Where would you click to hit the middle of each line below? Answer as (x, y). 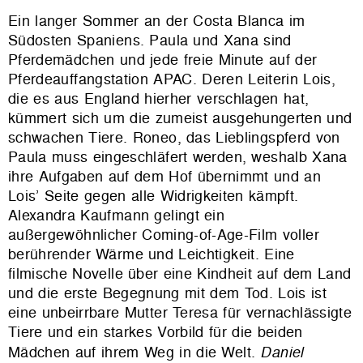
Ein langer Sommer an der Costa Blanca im (157, 20)
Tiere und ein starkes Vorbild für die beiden (156, 331)
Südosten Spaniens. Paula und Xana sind (150, 40)
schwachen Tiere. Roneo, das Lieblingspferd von (174, 137)
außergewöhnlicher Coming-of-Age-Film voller (164, 234)
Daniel (282, 351)
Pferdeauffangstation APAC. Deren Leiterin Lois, (172, 79)
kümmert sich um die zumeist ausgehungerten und (180, 117)
